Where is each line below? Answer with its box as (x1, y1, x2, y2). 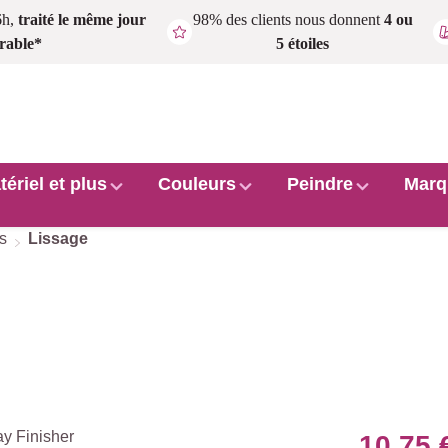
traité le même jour (17, 11, 146, 28)
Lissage (28, 230, 88, 247)
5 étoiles (276, 35, 330, 52)
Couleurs (157, 174, 236, 194)
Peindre (287, 174, 353, 194)
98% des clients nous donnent (192, 11, 384, 28)
